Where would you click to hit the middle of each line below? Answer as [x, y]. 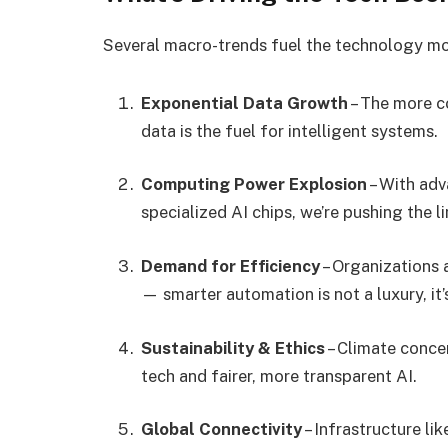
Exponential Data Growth [244, 102]
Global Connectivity [221, 429]
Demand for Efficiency [230, 265]
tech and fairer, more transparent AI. [279, 375]
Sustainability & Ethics [233, 347]
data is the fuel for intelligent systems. [289, 130]
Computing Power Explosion [254, 184]
